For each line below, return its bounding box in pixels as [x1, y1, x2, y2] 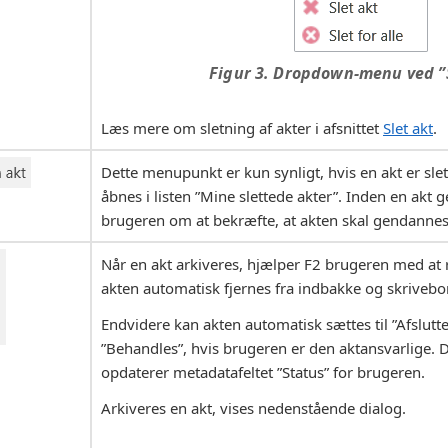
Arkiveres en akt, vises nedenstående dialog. [101, 398, 406, 419]
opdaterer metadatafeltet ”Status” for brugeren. [101, 362, 425, 383]
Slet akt [383, 118, 433, 139]
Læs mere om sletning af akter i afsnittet [101, 118, 383, 139]
